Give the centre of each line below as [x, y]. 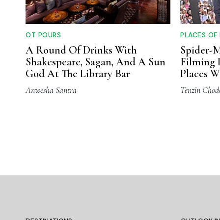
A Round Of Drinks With [81, 50]
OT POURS [43, 35]
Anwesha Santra [51, 90]
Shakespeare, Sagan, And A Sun [96, 62]
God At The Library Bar [78, 74]
